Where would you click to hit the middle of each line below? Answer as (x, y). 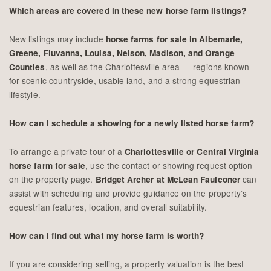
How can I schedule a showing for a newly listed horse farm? (132, 123)
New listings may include (57, 38)
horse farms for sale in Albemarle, (174, 39)
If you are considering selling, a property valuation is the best (127, 263)
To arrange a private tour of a (67, 151)
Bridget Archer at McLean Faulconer (168, 179)
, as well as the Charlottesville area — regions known (147, 66)
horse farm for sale (47, 165)
